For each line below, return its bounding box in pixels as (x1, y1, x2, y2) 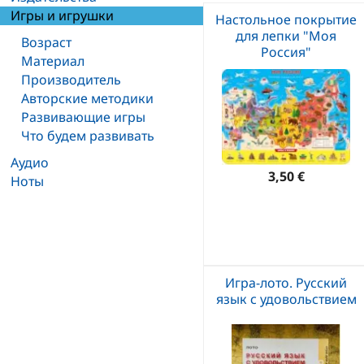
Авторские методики (21, 89, 154, 107)
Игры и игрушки (11, 6, 114, 24)
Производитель (21, 71, 121, 89)
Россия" (261, 43, 311, 61)
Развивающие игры (21, 108, 145, 126)
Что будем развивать (21, 127, 154, 145)
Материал (21, 52, 84, 70)
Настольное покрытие (215, 11, 357, 28)
